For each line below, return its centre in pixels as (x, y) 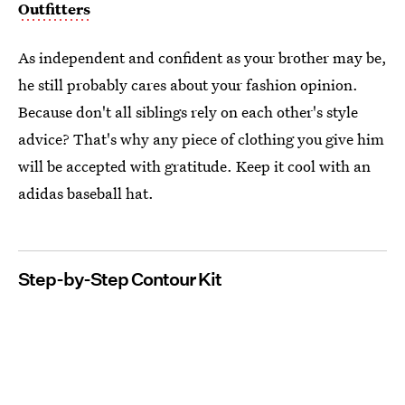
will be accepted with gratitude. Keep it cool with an (194, 165)
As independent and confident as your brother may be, (202, 57)
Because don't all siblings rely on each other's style (188, 111)
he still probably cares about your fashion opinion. (188, 84)
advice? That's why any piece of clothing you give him (201, 138)
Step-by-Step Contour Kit (120, 279)
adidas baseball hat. (86, 193)
